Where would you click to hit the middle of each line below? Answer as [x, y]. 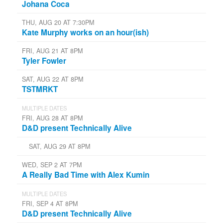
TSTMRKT [40, 89]
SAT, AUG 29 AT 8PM [59, 146]
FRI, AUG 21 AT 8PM [52, 51]
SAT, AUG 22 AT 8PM [53, 79]
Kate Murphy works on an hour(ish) [85, 32]
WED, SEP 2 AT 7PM [52, 165]
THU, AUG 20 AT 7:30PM [58, 22]
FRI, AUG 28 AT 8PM [52, 118]
